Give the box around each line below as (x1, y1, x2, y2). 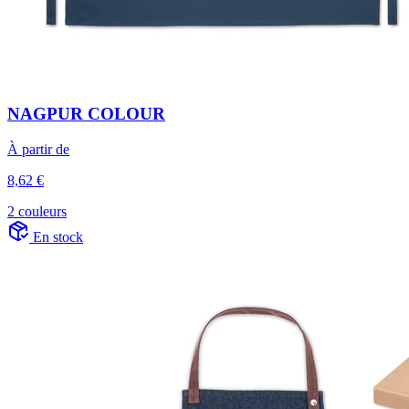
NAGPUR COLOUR (7, 104, 165, 124)
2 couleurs (7, 203, 67, 219)
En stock (33, 228, 83, 245)
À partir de (7, 141, 69, 157)
